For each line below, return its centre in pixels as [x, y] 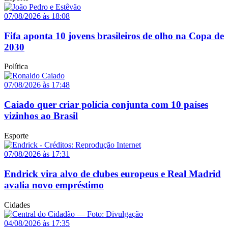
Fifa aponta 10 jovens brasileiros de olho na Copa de [114, 36]
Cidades [17, 205]
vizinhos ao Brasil [41, 116]
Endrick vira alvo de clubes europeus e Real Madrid [112, 174]
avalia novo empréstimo [54, 185]
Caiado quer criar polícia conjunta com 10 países [106, 105]
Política [16, 67]
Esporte [16, 135]
